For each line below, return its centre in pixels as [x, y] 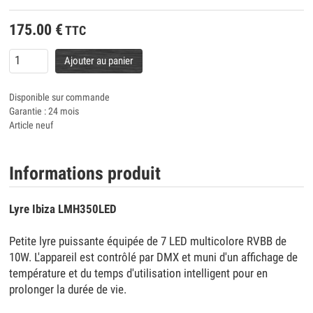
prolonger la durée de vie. [68, 290]
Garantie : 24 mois [44, 111]
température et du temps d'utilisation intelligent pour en [139, 274]
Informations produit [85, 174]
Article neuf [31, 125]
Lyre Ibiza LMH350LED [63, 210]
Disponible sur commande [60, 97]
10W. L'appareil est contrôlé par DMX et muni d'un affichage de [154, 258]
